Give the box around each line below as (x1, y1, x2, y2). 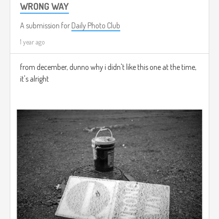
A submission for (20, 21, 71, 31)
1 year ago (20, 38, 45, 46)
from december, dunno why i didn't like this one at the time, (20, 62, 197, 72)
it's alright (20, 74, 49, 84)
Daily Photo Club (71, 21, 120, 31)
